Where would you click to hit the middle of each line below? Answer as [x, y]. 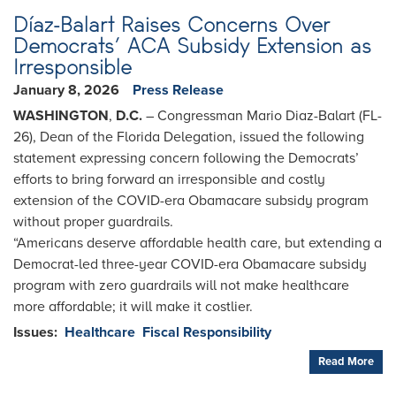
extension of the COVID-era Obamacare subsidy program [191, 200]
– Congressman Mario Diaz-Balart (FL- [262, 115]
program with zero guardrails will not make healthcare [181, 285]
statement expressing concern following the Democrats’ [186, 158]
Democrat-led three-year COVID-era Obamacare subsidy [190, 264]
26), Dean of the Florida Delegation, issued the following [189, 137]
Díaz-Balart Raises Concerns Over [171, 24]
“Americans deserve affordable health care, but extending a [198, 243]
